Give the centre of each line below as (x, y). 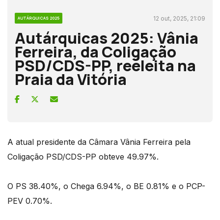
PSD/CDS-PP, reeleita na (105, 65)
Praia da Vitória (71, 79)
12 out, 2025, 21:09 (179, 18)
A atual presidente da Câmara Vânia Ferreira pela (99, 142)
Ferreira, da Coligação (96, 51)
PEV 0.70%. (30, 201)
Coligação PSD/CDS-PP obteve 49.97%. (83, 156)
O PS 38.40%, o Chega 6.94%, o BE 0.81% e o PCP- (106, 186)
